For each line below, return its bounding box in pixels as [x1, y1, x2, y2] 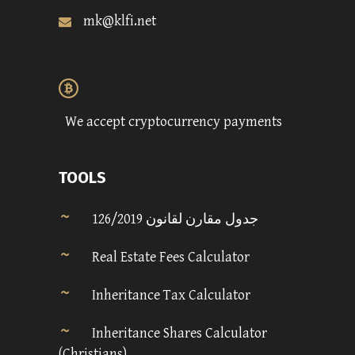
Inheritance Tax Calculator [92, 286, 250, 303]
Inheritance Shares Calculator [92, 324, 267, 342]
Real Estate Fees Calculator [92, 248, 250, 265]
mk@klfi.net [83, 12, 156, 29]
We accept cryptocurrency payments [65, 113, 282, 130]
